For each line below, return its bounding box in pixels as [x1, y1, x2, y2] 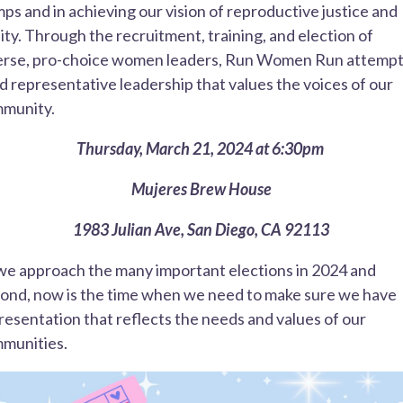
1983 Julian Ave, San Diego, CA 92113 [73, 219, 330, 239]
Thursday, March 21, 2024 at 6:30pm [76, 138, 327, 158]
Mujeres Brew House [130, 178, 272, 199]
